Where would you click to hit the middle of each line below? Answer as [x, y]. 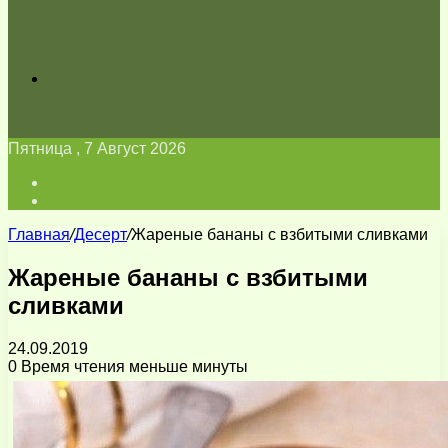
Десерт [100, 234]
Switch [71, 199]
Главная [39, 234]
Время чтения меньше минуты [132, 366]
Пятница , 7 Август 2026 [97, 148]
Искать [72, 77]
